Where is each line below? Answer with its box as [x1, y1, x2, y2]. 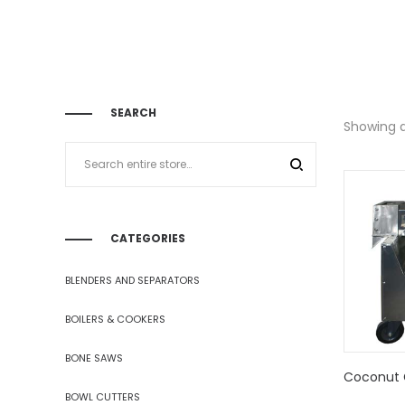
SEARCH [110, 105, 156, 120]
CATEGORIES [110, 231, 185, 246]
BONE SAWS [65, 351, 123, 365]
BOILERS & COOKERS [65, 312, 165, 326]
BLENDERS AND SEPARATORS [65, 273, 200, 287]
